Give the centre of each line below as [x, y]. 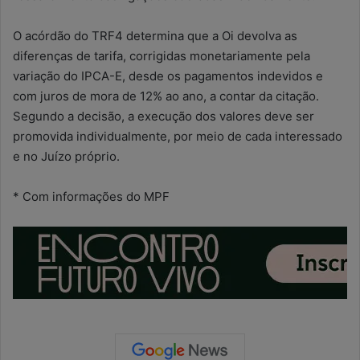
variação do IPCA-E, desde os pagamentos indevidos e [168, 76]
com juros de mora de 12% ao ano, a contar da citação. [166, 96]
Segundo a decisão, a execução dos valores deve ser [164, 116]
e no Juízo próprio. [66, 156]
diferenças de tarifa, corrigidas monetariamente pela [162, 56]
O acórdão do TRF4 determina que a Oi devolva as [155, 36]
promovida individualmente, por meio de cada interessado [178, 136]
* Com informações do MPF [91, 196]
